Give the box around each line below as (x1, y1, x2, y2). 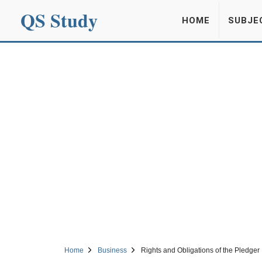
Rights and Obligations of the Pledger (140, 246, 260, 254)
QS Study (20, 6, 98, 34)
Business (97, 246, 127, 254)
